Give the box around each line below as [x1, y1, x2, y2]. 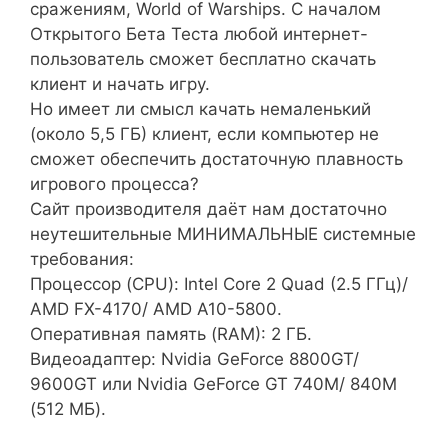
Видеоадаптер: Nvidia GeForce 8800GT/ [30, 349, 359, 370]
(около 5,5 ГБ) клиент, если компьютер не [30, 124, 379, 145]
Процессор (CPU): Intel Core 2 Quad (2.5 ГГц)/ [30, 274, 408, 295]
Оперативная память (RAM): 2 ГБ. [30, 324, 312, 345]
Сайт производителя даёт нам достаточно [30, 199, 387, 220]
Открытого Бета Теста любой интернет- [30, 24, 368, 45]
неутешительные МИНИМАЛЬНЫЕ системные [30, 224, 416, 245]
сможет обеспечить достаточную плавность [30, 149, 403, 170]
